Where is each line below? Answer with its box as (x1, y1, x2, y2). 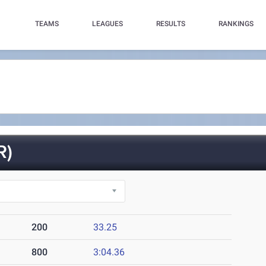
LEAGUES (91, 20, 123, 28)
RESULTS (156, 20, 185, 28)
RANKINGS (218, 20, 254, 28)
